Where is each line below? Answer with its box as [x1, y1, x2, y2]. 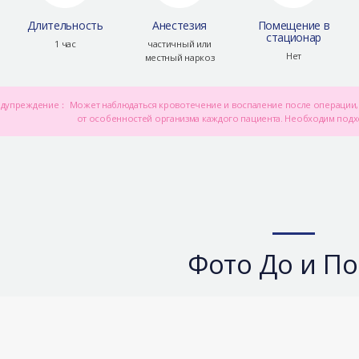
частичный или [147, 37, 212, 50]
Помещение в [257, 17, 330, 33]
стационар [265, 29, 322, 45]
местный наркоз [144, 50, 215, 63]
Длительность [27, 17, 103, 33]
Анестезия [151, 17, 208, 33]
